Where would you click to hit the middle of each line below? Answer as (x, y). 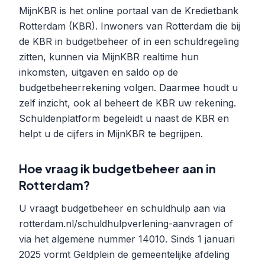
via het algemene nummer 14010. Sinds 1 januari (127, 239)
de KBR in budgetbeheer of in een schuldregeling (129, 41)
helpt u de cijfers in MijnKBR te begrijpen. (111, 134)
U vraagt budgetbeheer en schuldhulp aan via (122, 208)
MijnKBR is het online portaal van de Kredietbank (129, 11)
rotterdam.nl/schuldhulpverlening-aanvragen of (126, 224)
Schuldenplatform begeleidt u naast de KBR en (124, 118)
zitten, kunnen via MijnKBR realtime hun (109, 57)
